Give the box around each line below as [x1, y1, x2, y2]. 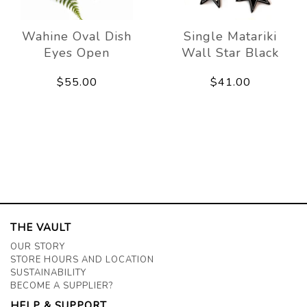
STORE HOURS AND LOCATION [10, 253, 154, 266]
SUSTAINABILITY [10, 266, 86, 279]
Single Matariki [184, 27, 277, 45]
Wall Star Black [182, 44, 279, 61]
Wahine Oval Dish [22, 27, 132, 45]
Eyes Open [44, 44, 110, 61]
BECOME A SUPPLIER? [10, 279, 113, 292]
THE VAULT [10, 220, 71, 234]
